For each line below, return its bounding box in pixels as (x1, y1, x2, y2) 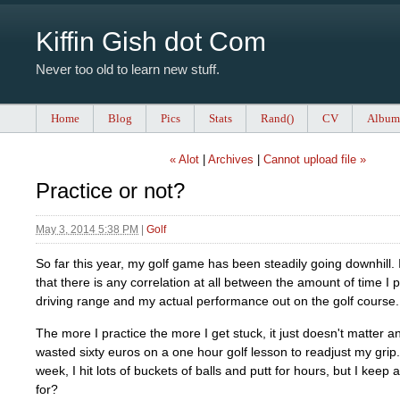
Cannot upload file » (263, 153, 366, 167)
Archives (208, 153, 254, 167)
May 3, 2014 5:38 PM (36, 223, 138, 237)
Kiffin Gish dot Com (36, 27, 266, 56)
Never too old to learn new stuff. (36, 62, 220, 77)
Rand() (261, 112, 294, 126)
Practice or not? (36, 179, 185, 204)
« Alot (170, 153, 199, 167)
